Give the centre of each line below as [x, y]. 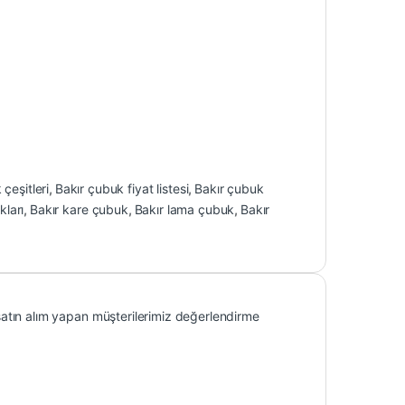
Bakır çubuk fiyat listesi [122, 189]
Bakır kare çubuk [79, 210]
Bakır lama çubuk [184, 210]
